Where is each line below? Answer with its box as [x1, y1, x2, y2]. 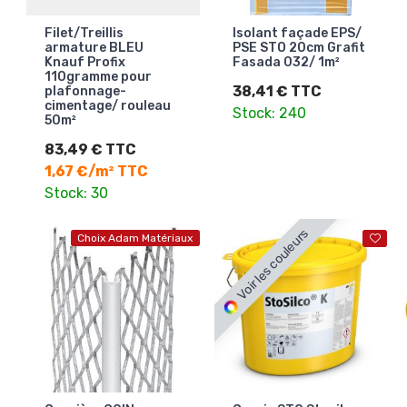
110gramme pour [45, 69, 152, 85]
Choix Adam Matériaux [77, 232, 193, 245]
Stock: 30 [45, 184, 108, 203]
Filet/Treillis [45, 25, 124, 42]
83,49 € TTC [45, 141, 136, 159]
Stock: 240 [232, 104, 306, 123]
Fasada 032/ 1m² [232, 55, 340, 71]
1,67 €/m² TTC [45, 163, 148, 181]
